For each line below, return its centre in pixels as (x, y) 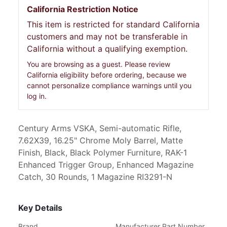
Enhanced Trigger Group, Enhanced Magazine (106, 165)
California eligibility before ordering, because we (107, 75)
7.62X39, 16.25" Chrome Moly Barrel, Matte (101, 140)
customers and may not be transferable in (107, 36)
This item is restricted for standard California (113, 24)
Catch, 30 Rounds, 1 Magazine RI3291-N (95, 177)
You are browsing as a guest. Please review (99, 64)
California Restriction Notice (83, 9)
